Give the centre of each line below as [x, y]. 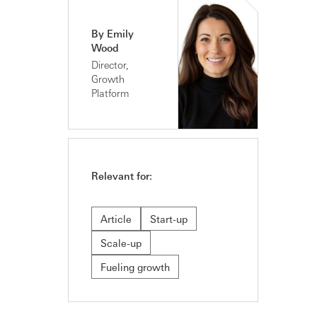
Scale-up [121, 243]
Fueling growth [135, 267]
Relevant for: [122, 176]
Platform [110, 93]
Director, [110, 65]
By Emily [113, 34]
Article [116, 219]
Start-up [169, 219]
